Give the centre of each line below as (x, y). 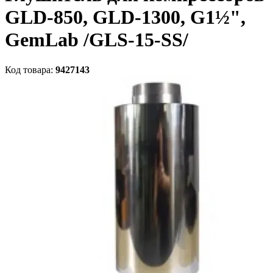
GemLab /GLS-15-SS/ (97, 40)
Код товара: (30, 69)
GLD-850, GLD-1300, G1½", (125, 17)
